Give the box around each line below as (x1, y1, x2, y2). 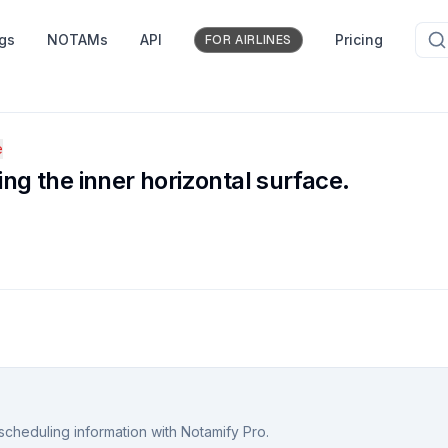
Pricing (335, 31, 383, 48)
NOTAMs (46, 31, 108, 48)
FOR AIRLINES (204, 32, 292, 48)
